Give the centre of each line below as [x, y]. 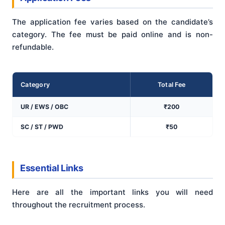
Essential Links [52, 168]
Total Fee [172, 84]
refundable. [33, 47]
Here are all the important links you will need [113, 192]
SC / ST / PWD [42, 127]
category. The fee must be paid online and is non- [113, 34]
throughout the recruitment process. [79, 205]
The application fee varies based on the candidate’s [113, 22]
